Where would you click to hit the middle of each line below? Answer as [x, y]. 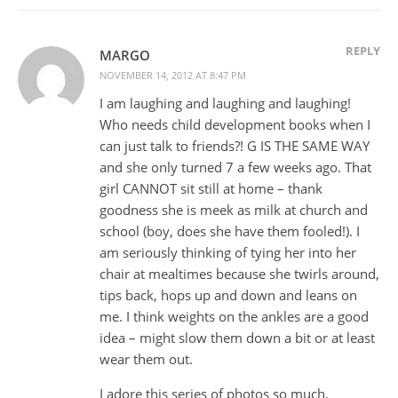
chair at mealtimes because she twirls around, [239, 273]
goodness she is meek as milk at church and [234, 209]
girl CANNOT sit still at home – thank [211, 188]
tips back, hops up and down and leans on [228, 295]
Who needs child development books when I [235, 124]
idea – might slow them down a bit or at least [237, 337]
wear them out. [146, 358]
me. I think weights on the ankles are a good [234, 316]
